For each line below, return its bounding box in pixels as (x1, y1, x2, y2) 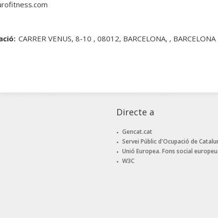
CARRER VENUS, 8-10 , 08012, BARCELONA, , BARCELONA (18, 34, 216, 44)
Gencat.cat (122, 127, 152, 136)
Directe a (116, 106, 154, 118)
